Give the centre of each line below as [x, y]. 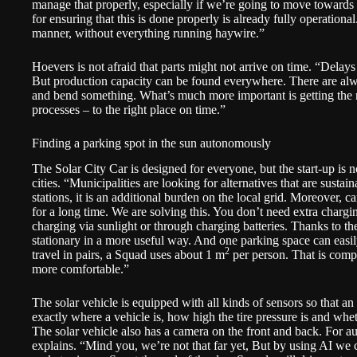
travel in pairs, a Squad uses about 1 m [128, 255]
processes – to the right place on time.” [129, 109]
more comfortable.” [80, 269]
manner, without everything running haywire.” [148, 33]
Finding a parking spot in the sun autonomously [151, 143]
